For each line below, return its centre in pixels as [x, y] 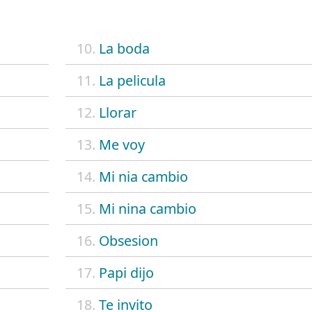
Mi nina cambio [147, 208]
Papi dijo [126, 272]
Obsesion [128, 240]
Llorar [117, 112]
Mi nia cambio [143, 176]
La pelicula [132, 80]
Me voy [122, 144]
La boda [124, 48]
